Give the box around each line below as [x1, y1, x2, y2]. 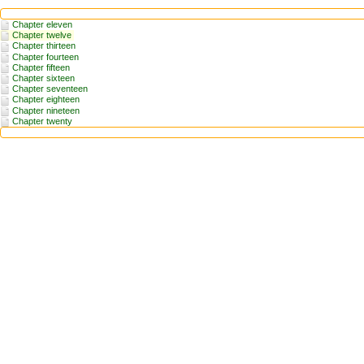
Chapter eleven [12, 19, 72, 29]
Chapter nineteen [12, 105, 80, 115]
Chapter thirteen [12, 41, 76, 51]
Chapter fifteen [12, 62, 70, 72]
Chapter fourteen [12, 51, 79, 62]
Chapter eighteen [12, 94, 80, 105]
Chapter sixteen [12, 72, 75, 83]
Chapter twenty [12, 115, 72, 126]
